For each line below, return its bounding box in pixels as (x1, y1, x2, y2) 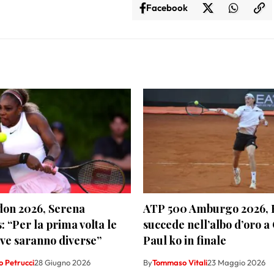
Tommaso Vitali (152, 257, 207, 268)
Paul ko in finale (143, 233, 226, 248)
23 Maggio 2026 (207, 257, 265, 268)
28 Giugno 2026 (34, 257, 91, 268)
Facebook (146, 2, 188, 14)
